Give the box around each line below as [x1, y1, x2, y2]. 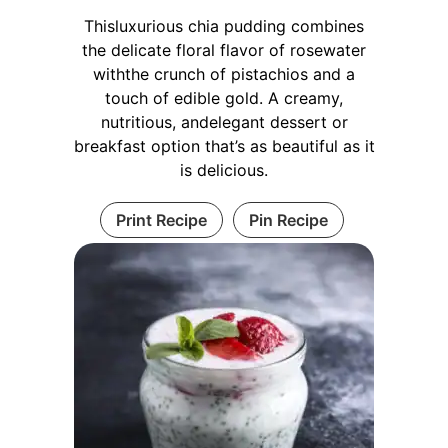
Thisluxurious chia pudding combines [84, 15, 364, 36]
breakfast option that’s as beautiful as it [73, 135, 375, 156]
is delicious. [180, 159, 268, 180]
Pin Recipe [248, 209, 328, 230]
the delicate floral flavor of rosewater [82, 39, 366, 60]
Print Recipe [115, 209, 207, 230]
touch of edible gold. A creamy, [105, 87, 343, 108]
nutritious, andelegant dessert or [100, 111, 348, 132]
